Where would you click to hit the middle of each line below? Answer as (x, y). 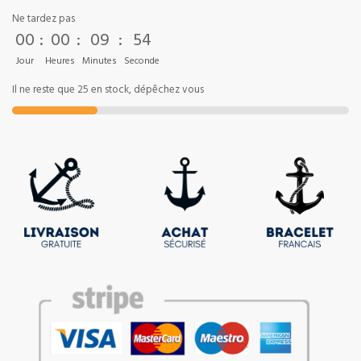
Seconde (142, 62)
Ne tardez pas (44, 20)
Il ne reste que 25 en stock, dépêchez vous (108, 91)
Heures (60, 62)
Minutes (100, 62)
